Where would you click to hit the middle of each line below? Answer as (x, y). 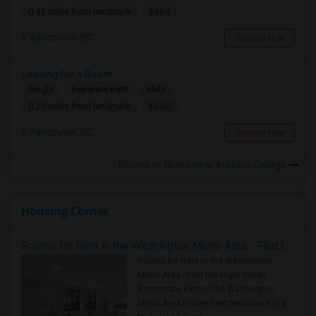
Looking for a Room (67, 74)
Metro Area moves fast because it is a (212, 303)
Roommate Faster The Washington (206, 289)
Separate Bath (100, 89)
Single (41, 89)
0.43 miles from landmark (80, 12)
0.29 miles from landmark (80, 106)
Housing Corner (65, 211)
